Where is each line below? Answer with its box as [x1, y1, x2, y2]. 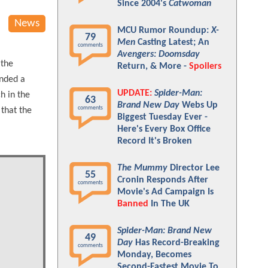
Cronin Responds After [117, 175, 208, 185]
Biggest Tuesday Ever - [117, 112, 208, 122]
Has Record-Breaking [133, 238, 220, 248]
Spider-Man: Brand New [117, 226, 212, 236]
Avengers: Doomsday [117, 50, 200, 59]
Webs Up [179, 100, 218, 110]
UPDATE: [117, 89, 152, 98]
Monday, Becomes [117, 250, 191, 260]
